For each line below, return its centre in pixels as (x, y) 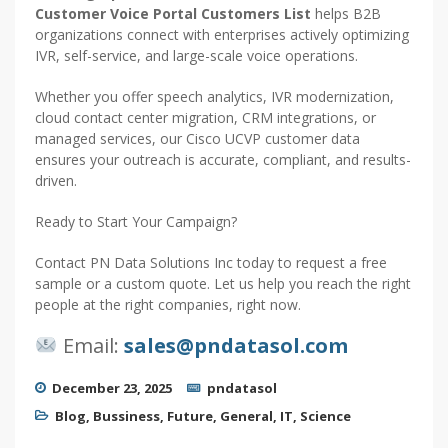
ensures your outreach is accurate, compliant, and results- (223, 160)
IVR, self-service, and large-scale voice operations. (196, 56)
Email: (90, 346)
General (246, 416)
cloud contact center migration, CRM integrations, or (205, 118)
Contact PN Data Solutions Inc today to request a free (211, 263)
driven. (56, 181)
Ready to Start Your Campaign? (136, 222)
